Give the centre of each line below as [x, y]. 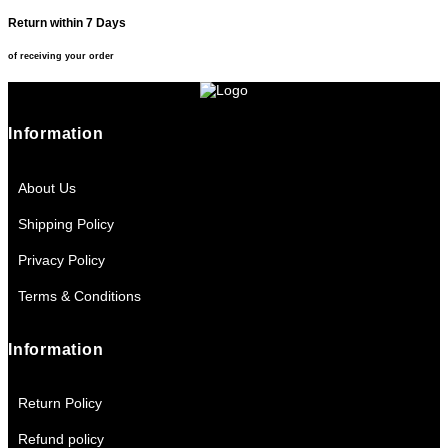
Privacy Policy [61, 259]
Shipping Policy [66, 223]
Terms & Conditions [79, 295]
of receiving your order [61, 55]
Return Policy [60, 403]
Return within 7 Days [67, 22]
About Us [47, 187]
